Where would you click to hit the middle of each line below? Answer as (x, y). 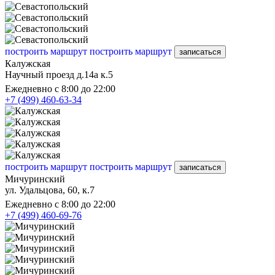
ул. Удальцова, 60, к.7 (50, 190)
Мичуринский (35, 179)
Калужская (28, 63)
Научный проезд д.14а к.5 (59, 74)
